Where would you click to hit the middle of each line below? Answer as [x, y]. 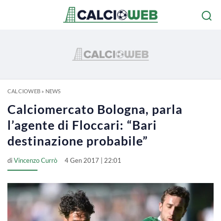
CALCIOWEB [24, 91]
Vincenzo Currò [36, 160]
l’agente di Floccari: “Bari [82, 125]
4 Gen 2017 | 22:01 [93, 160]
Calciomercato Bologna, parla [95, 109]
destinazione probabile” [78, 141]
